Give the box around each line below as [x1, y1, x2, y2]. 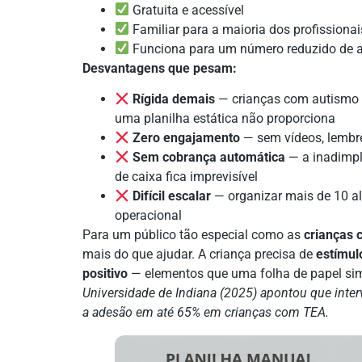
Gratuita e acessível [129, 2, 245, 18]
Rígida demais [133, 90, 216, 107]
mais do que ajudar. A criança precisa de [82, 246, 316, 262]
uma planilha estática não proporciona [115, 110, 335, 126]
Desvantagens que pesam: [82, 60, 237, 76]
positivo [82, 265, 128, 281]
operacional [115, 207, 182, 223]
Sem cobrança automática [133, 149, 286, 165]
